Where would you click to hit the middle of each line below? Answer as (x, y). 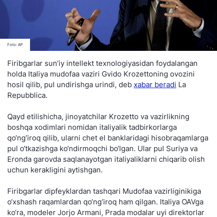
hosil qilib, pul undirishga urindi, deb (70, 85)
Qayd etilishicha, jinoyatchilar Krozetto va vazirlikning (98, 117)
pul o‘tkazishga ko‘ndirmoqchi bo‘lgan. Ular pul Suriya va (102, 149)
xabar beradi (155, 85)
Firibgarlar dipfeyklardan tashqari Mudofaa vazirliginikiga (104, 191)
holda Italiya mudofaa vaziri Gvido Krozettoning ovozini (101, 74)
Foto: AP (15, 45)
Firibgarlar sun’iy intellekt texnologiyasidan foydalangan (102, 63)
